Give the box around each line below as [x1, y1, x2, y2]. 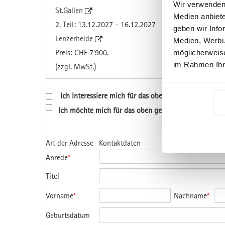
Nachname [174, 190, 207, 200]
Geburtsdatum [46, 210, 90, 219]
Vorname [46, 190, 73, 200]
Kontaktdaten [99, 138, 141, 147]
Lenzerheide [55, 33, 95, 43]
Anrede [46, 152, 68, 162]
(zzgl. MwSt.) [55, 61, 96, 71]
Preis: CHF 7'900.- [55, 47, 112, 57]
